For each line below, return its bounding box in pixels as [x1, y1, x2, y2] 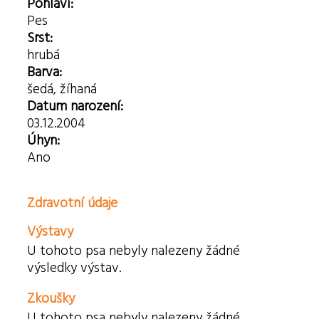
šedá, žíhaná [27, 78, 98, 100]
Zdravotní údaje [27, 192, 118, 214]
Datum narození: [27, 95, 124, 117]
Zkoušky [27, 288, 75, 310]
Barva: [27, 61, 63, 83]
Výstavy [27, 221, 74, 243]
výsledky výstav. [27, 257, 122, 279]
